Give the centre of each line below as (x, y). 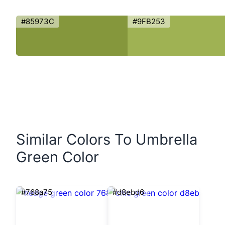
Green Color (58, 157)
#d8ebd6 (128, 192)
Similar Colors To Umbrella (107, 140)
